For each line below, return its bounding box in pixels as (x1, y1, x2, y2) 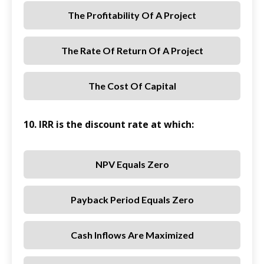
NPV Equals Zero (95, 159, 169, 170)
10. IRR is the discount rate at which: (24, 118, 194, 131)
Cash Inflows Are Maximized (70, 229, 194, 241)
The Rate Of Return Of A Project (61, 45, 203, 57)
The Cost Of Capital (88, 80, 176, 92)
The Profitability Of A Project (68, 9, 196, 21)
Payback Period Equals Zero (70, 194, 194, 206)
